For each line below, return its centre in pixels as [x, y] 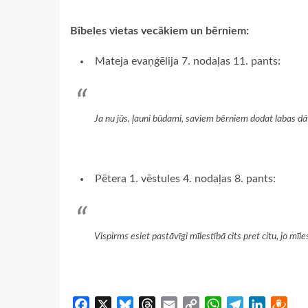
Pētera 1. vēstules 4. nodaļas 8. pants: [185, 179]
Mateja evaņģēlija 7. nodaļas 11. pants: [188, 62]
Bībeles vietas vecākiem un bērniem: [159, 31]
